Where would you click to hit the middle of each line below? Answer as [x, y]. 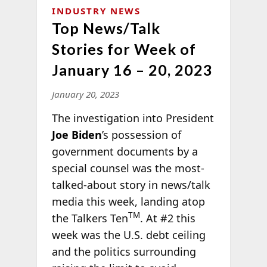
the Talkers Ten [90, 218]
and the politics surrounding [124, 251]
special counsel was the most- [128, 168]
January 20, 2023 [85, 94]
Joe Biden [77, 134]
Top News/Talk [106, 28]
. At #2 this [167, 218]
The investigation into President [133, 118]
